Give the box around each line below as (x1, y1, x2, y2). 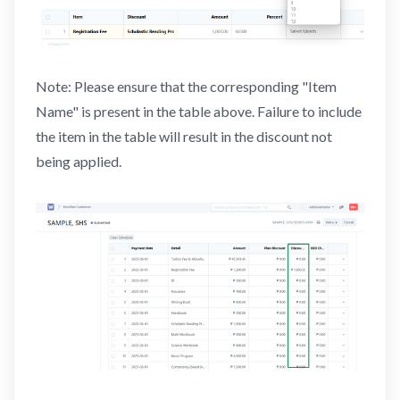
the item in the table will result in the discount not (36, 127, 332, 145)
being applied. (36, 152, 121, 170)
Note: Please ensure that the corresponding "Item (36, 77, 337, 95)
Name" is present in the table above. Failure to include (36, 102, 362, 120)
